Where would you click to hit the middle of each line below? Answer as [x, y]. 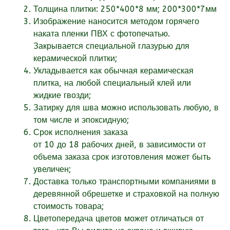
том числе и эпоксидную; [81, 120]
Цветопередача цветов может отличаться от [119, 219]
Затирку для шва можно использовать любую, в [126, 108]
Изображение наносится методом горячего [116, 22]
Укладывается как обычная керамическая [113, 71]
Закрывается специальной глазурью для [111, 46]
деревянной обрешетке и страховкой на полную [126, 194]
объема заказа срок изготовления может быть [122, 157]
